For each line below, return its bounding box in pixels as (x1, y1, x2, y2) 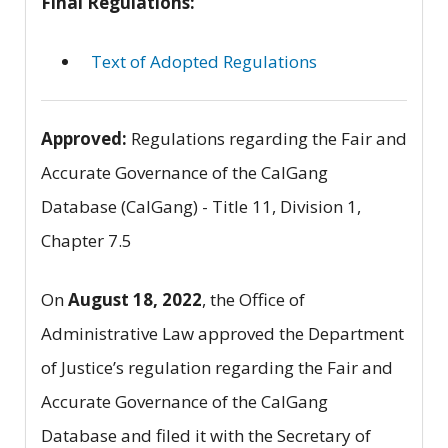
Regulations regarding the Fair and (127, 126, 407, 150)
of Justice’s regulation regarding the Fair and (41, 355, 393, 379)
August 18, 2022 (68, 287, 202, 311)
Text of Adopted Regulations (91, 49, 317, 73)
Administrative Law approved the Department (41, 321, 404, 345)
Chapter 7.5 (41, 228, 132, 252)
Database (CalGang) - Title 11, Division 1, (41, 194, 361, 218)
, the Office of (202, 287, 305, 311)
